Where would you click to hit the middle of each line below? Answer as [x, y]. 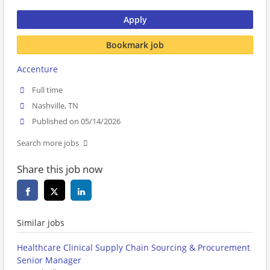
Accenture [37, 69]
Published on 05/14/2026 [77, 122]
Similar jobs [41, 223]
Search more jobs [48, 143]
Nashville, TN [55, 106]
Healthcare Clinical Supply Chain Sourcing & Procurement [133, 248]
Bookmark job [135, 45]
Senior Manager [49, 260]
